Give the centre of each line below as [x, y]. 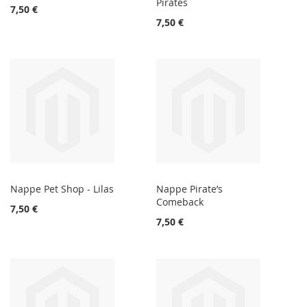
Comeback [180, 202]
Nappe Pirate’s [190, 189]
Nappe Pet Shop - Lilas [62, 189]
